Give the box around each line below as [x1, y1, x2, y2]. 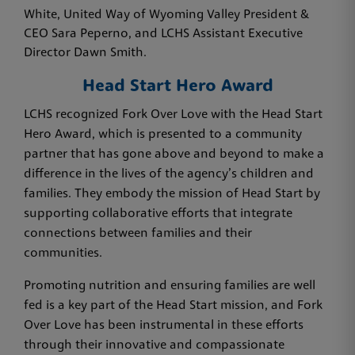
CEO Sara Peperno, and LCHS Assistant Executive [24, 27, 303, 40]
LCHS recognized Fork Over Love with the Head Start [24, 108, 323, 121]
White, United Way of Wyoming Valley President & [24, 8, 309, 21]
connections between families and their [24, 227, 252, 240]
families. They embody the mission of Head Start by [24, 187, 320, 200]
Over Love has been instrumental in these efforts [24, 319, 303, 332]
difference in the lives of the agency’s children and [24, 167, 314, 181]
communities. [24, 246, 105, 260]
